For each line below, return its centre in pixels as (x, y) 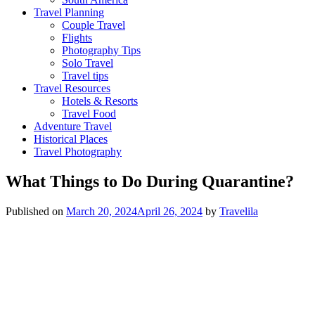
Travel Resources (72, 88)
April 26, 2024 (170, 211)
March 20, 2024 (102, 211)
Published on (36, 211)
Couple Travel (94, 25)
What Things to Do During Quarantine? (150, 181)
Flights (77, 38)
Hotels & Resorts (100, 101)
